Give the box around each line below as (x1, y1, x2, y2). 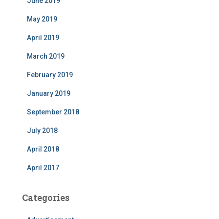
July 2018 (27, 127, 58, 135)
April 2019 (27, 34, 59, 42)
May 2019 (27, 15, 57, 23)
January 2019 (27, 89, 70, 98)
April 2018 (27, 145, 59, 153)
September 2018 (27, 108, 79, 116)
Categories (22, 192, 69, 204)
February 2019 (27, 71, 73, 79)
